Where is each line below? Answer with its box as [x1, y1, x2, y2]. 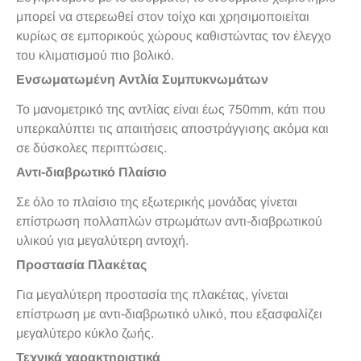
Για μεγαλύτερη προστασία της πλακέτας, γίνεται [16, 288, 288, 302]
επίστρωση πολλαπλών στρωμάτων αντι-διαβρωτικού [16, 214, 322, 229]
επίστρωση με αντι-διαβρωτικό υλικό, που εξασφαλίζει [16, 307, 322, 322]
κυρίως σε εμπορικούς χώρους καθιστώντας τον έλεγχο [16, 29, 331, 44]
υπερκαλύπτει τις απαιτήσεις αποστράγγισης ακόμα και [16, 122, 329, 136]
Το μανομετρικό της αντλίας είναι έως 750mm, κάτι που [16, 102, 326, 117]
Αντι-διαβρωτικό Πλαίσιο [16, 165, 167, 180]
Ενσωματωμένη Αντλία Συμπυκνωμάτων [16, 73, 268, 87]
